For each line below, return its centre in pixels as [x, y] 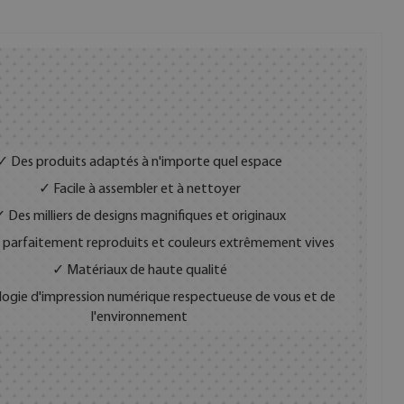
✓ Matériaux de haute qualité [139, 271]
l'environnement [140, 318]
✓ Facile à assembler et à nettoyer [139, 190]
